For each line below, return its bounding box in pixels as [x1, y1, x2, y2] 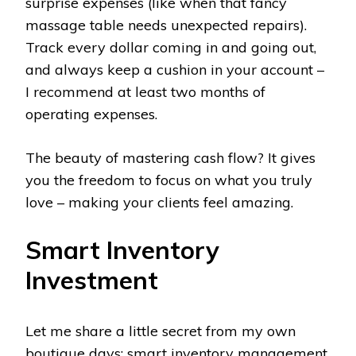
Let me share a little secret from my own [25, 321, 296, 340]
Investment [25, 264, 158, 296]
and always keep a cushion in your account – [25, 60, 324, 79]
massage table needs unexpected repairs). [25, 15, 307, 34]
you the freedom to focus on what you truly [25, 170, 312, 189]
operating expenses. [25, 104, 157, 123]
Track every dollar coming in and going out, [25, 37, 316, 56]
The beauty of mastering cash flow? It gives [25, 148, 315, 167]
